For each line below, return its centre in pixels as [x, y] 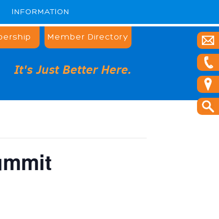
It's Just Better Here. [73, 69]
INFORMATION [40, 12]
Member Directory [88, 37]
